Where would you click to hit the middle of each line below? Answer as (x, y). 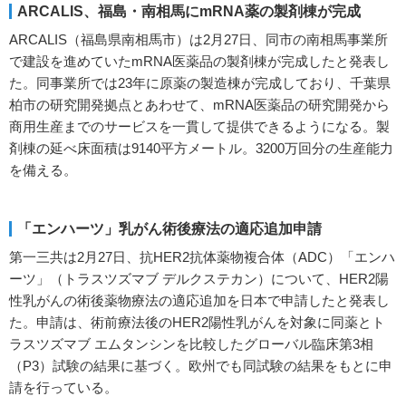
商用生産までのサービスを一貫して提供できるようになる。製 (199, 127)
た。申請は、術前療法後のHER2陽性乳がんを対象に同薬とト (197, 323)
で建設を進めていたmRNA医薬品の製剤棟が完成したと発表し (199, 62)
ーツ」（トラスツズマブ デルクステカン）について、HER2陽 (199, 279)
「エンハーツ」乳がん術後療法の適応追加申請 (169, 229)
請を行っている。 (63, 388)
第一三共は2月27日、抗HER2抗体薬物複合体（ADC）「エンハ (202, 257)
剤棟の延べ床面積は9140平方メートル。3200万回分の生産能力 (201, 149)
